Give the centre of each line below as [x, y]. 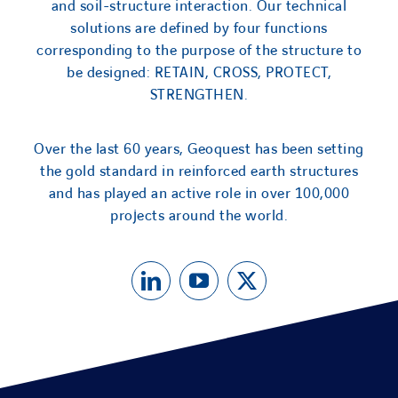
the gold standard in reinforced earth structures [199, 172]
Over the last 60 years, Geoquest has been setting [199, 150]
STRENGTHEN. [199, 96]
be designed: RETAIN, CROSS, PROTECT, [199, 73]
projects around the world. [199, 216]
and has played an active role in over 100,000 [199, 194]
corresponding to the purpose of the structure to [199, 51]
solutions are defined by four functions [199, 29]
